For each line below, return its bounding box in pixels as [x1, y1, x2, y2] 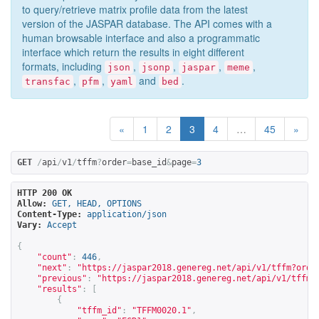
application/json [87, 209, 167, 219]
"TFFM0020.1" [132, 305, 192, 315]
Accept [47, 220, 77, 230]
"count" [37, 252, 72, 262]
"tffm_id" [77, 305, 122, 315]
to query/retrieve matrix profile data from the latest [22, 2, 248, 16]
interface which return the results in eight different [22, 45, 244, 59]
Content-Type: [17, 209, 82, 219]
